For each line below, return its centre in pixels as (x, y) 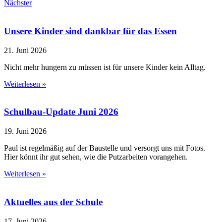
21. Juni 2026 (25, 50)
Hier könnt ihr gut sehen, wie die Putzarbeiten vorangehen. (96, 157)
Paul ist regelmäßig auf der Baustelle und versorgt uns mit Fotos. (105, 148)
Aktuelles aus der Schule (53, 202)
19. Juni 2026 (25, 131)
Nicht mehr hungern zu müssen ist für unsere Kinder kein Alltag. (105, 67)
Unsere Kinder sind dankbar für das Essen (90, 31)
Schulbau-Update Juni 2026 (61, 112)
